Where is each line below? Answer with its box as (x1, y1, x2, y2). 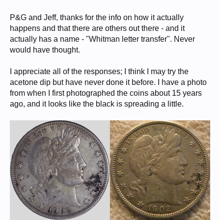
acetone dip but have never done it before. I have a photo (10, 78, 207, 86)
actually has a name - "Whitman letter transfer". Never (10, 34, 195, 43)
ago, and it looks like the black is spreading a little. (10, 99, 184, 108)
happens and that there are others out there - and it (10, 24, 185, 32)
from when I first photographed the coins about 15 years (10, 88, 202, 97)
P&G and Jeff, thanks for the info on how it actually (10, 13, 184, 22)
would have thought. (10, 45, 80, 54)
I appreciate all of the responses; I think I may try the (10, 67, 189, 76)
